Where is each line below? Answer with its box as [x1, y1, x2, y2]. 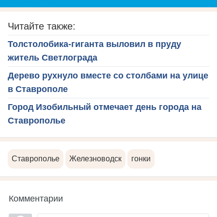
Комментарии [9, 191, 63, 204]
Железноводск [69, 154, 122, 163]
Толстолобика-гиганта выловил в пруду [8, 39, 181, 49]
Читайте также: [8, 20, 76, 31]
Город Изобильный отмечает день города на [8, 102, 201, 112]
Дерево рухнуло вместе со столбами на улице [8, 70, 208, 80]
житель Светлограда [8, 52, 97, 62]
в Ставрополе [8, 84, 68, 94]
